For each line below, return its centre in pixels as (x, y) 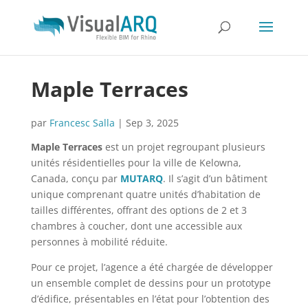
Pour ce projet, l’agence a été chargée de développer (152, 267)
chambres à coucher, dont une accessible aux (136, 226)
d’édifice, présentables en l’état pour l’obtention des (150, 299)
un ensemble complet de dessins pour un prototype (151, 283)
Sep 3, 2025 (152, 123)
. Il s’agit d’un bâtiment (215, 178)
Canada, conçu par (75, 178)
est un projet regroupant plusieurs (184, 147)
